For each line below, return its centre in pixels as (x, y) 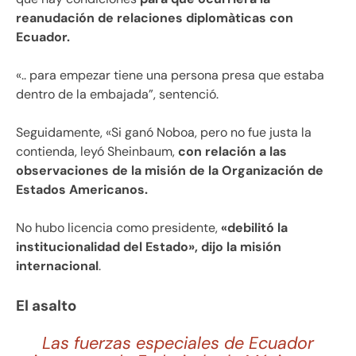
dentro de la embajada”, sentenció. (117, 94)
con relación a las (231, 151)
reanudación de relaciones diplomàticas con (155, 17)
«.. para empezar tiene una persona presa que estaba (170, 75)
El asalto (46, 305)
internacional (57, 265)
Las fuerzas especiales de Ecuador (178, 343)
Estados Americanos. (82, 189)
